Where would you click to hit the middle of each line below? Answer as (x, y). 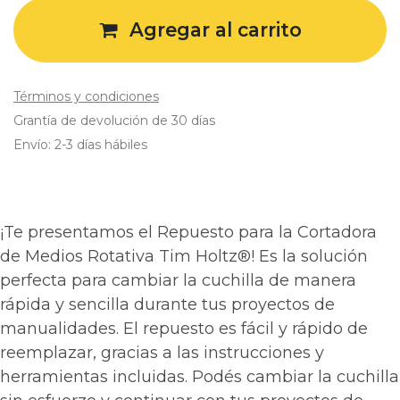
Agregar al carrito (212, 30)
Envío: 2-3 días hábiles (80, 145)
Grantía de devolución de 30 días (114, 121)
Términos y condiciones (86, 96)
